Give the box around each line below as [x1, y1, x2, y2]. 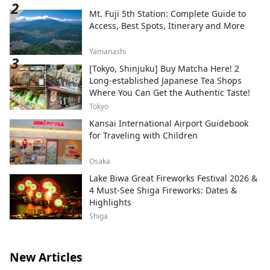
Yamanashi [89, 46, 126, 57]
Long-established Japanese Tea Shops [89, 74, 242, 86]
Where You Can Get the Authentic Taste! [89, 86, 250, 98]
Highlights [89, 196, 131, 208]
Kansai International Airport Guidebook [89, 117, 248, 129]
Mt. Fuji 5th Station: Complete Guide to [89, 7, 246, 19]
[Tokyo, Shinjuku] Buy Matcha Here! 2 [89, 62, 239, 74]
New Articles [10, 248, 83, 265]
